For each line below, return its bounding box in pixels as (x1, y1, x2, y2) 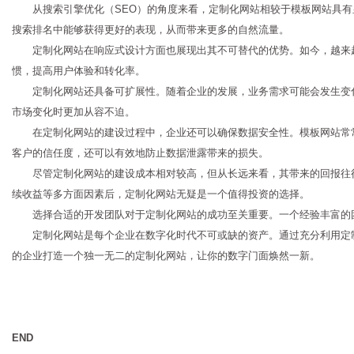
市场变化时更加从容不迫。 (12, 105, 135, 118)
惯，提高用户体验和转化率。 (12, 64, 145, 77)
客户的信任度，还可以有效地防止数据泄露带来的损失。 (12, 146, 269, 159)
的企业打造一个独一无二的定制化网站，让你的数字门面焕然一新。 (12, 249, 320, 262)
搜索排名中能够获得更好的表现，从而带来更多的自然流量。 (12, 23, 289, 36)
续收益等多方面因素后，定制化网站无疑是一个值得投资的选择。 (12, 187, 310, 200)
